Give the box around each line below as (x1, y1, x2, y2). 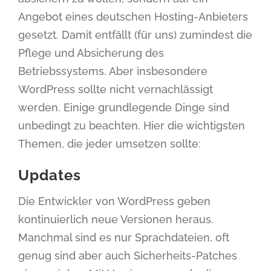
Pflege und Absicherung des (18, 47, 164, 59)
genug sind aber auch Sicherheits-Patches (18, 249, 237, 262)
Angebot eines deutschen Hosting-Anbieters (18, 10, 248, 23)
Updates (18, 166, 81, 184)
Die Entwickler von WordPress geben (18, 195, 211, 207)
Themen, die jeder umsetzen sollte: (18, 137, 201, 150)
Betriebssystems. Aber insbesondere (18, 65, 207, 77)
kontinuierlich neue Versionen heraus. (18, 213, 214, 226)
